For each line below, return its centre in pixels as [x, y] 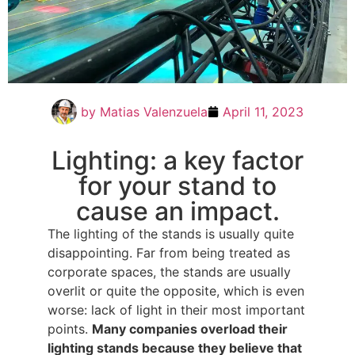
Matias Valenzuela [152, 112]
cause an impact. [177, 211]
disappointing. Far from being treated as [169, 253]
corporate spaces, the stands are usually [169, 272]
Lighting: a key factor [177, 160]
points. [70, 329]
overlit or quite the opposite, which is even [176, 291]
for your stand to [177, 186]
